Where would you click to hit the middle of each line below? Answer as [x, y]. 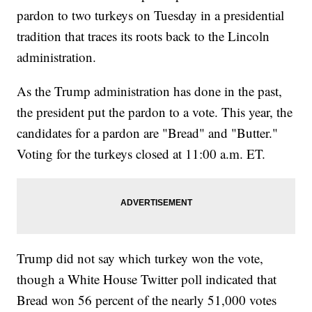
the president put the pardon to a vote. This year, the [155, 112]
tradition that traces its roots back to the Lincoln [143, 36]
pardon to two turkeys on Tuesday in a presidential [151, 15]
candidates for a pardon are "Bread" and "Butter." [148, 133]
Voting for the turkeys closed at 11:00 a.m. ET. [141, 154]
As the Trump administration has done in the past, [150, 91]
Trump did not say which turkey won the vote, [140, 258]
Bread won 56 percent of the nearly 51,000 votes [147, 300]
